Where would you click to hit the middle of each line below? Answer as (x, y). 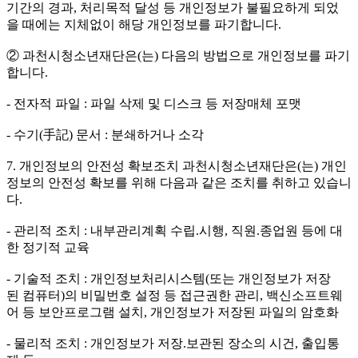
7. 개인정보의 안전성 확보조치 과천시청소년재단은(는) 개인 (177, 166)
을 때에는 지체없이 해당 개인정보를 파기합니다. (144, 25)
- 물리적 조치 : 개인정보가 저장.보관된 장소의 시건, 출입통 (173, 344)
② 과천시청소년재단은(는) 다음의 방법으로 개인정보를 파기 (178, 56)
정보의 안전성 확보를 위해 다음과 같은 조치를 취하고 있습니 (179, 183)
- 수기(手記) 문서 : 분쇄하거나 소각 (105, 135)
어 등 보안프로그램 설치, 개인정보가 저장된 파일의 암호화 (173, 312)
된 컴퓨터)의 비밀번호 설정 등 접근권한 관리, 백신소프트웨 (175, 296)
